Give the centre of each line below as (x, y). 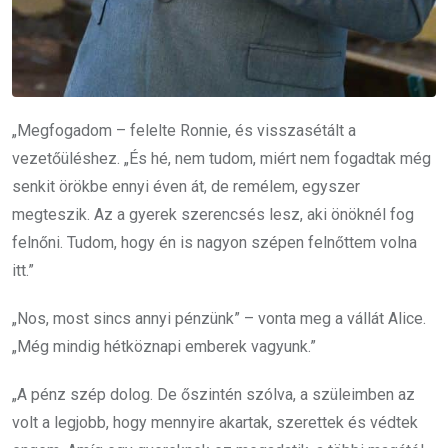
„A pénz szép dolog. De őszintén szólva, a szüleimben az (213, 394)
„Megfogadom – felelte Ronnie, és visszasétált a (184, 130)
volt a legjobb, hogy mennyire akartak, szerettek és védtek (215, 422)
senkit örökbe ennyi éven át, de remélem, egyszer (186, 186)
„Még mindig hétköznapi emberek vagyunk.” (164, 346)
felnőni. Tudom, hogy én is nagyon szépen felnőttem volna (214, 242)
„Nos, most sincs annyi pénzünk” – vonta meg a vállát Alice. (219, 318)
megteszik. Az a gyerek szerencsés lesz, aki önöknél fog (213, 214)
